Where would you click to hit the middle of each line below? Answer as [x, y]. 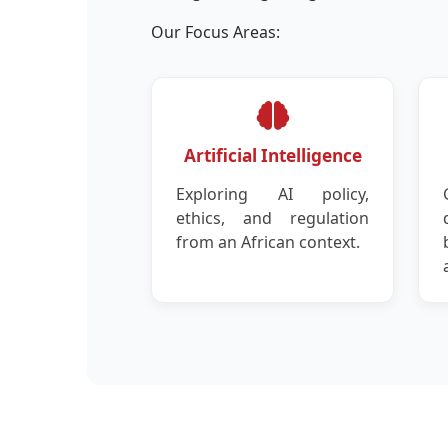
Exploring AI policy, [272, 194]
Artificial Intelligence [272, 156]
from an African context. [268, 242]
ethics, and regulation [272, 218]
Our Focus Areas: [216, 32]
